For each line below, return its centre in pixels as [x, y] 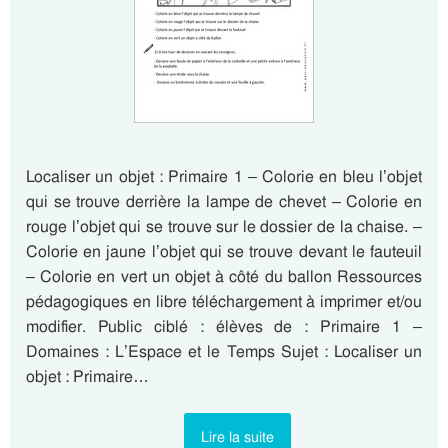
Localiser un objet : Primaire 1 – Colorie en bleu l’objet [224, 176]
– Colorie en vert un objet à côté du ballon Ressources [224, 276]
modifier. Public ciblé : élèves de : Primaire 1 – [224, 326]
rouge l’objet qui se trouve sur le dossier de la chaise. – [224, 226]
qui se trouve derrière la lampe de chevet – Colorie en [224, 201]
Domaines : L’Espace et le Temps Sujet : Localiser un [224, 351]
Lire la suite [237, 437]
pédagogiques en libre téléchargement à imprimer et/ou [224, 301]
